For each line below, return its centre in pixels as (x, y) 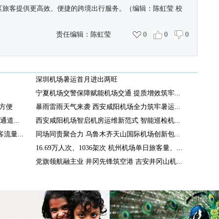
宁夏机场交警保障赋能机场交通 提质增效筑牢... (108, 93)
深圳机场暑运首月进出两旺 (77, 79)
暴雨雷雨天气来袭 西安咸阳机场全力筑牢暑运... (108, 107)
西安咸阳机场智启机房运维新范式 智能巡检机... (108, 120)
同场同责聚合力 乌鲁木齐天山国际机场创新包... (108, 134)
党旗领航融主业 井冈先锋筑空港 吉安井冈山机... (109, 162)
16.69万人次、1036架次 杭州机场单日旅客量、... (109, 148)
